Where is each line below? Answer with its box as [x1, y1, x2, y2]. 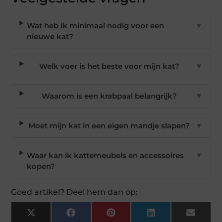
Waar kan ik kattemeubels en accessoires [27, 151, 184, 161]
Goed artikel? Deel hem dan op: [11, 187, 138, 197]
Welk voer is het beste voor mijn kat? [39, 61, 179, 71]
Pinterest [114, 211, 149, 221]
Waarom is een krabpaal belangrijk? [41, 91, 177, 101]
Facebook [74, 211, 113, 221]
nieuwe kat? [27, 32, 74, 42]
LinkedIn [155, 211, 188, 221]
